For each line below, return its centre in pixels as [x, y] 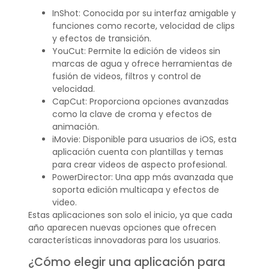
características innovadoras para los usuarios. [124, 240]
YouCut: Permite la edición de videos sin [136, 51]
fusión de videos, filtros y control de [126, 77]
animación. [75, 127]
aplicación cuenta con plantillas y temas [138, 152]
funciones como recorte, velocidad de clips [143, 26]
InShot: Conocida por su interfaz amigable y [144, 14]
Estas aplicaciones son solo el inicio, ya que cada [130, 215]
